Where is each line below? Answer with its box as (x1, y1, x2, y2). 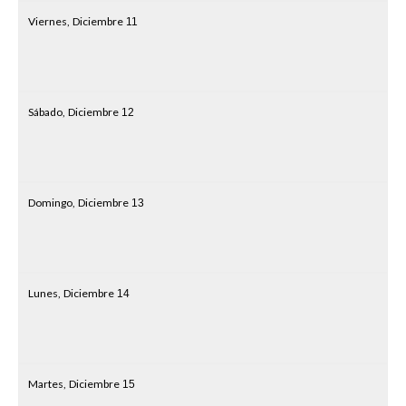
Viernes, (28, 14, 70, 28)
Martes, (28, 377, 66, 391)
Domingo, (28, 196, 75, 209)
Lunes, (28, 286, 61, 300)
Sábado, (28, 105, 65, 119)
